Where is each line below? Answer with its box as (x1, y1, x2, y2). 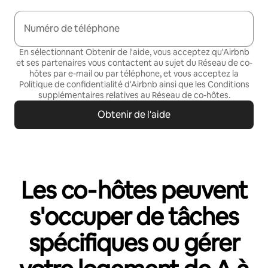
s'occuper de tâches (29, 201, 239, 232)
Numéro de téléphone (24, 22, 120, 35)
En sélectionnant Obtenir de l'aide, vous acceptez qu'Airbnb (19, 47, 249, 57)
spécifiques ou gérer (28, 227, 240, 258)
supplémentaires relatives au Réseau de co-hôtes (38, 90, 229, 100)
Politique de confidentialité (19, 79, 123, 90)
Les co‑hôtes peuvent (21, 175, 247, 206)
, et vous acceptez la (160, 68, 239, 79)
